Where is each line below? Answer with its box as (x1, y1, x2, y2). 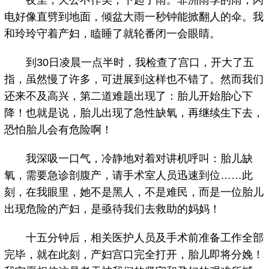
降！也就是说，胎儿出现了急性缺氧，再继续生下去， (4, 107, 264, 119)
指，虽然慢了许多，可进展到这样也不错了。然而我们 (4, 73, 264, 86)
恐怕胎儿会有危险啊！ (4, 124, 113, 136)
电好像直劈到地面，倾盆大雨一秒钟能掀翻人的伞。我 (4, 11, 264, 23)
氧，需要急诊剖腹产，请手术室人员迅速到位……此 (4, 169, 253, 182)
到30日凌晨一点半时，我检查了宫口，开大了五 (4, 56, 255, 69)
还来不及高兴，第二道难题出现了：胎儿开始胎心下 (4, 90, 253, 103)
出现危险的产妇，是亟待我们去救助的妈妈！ (4, 203, 221, 216)
